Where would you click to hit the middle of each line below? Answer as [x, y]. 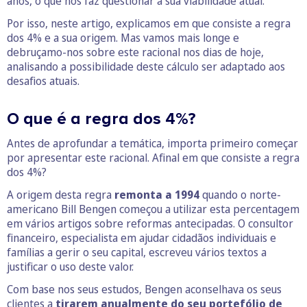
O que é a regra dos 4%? [101, 119]
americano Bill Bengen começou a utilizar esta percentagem [153, 209]
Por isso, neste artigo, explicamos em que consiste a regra [149, 24]
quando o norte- [242, 195]
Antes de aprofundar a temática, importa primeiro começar [152, 144]
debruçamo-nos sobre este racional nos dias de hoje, [135, 52]
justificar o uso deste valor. [70, 267]
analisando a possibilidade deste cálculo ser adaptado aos [146, 67]
